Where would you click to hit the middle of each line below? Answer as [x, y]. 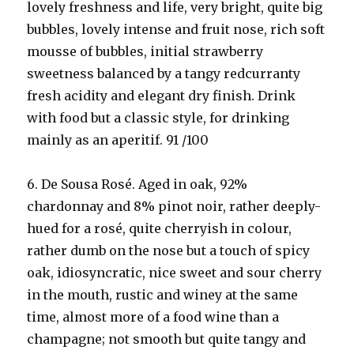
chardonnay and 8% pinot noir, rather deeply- [174, 206]
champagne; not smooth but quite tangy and [167, 339]
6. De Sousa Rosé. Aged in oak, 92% [137, 184]
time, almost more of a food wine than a [153, 317]
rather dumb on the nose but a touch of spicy [169, 250]
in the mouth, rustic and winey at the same [163, 295]
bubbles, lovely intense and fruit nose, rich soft [176, 29]
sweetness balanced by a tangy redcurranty [164, 73]
